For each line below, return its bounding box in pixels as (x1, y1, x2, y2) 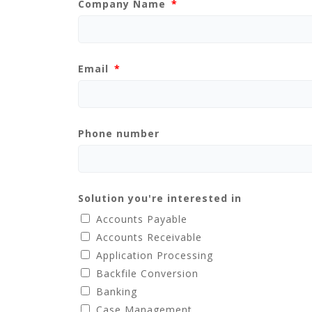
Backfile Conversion (96, 267, 198, 280)
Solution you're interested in (78, 192, 242, 205)
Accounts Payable (96, 212, 187, 226)
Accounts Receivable (96, 231, 202, 244)
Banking (96, 285, 137, 298)
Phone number (78, 127, 159, 140)
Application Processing (96, 249, 213, 262)
